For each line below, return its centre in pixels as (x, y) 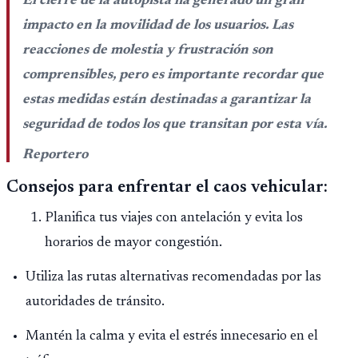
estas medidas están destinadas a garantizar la (167, 99)
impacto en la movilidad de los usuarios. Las (158, 25)
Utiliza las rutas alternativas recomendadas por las (173, 278)
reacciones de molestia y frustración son (148, 50)
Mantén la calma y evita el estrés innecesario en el (172, 337)
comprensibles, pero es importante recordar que (173, 75)
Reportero (55, 155)
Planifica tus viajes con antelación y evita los (174, 219)
